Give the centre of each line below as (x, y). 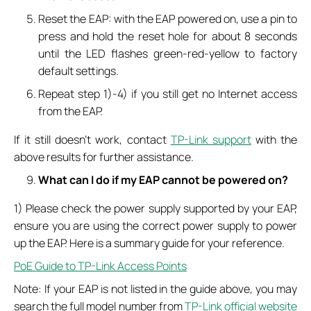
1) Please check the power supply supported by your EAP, (155, 208)
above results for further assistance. (104, 157)
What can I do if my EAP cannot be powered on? (163, 180)
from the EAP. (71, 111)
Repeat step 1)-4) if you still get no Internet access (168, 94)
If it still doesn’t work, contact (92, 140)
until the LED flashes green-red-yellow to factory (168, 53)
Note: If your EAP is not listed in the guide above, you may (155, 289)
